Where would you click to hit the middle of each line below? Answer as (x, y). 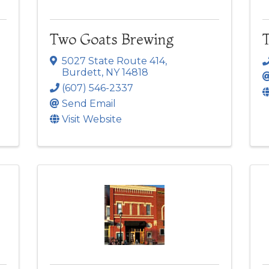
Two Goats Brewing (112, 39)
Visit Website (92, 119)
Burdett (82, 72)
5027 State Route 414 (114, 61)
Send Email (89, 103)
